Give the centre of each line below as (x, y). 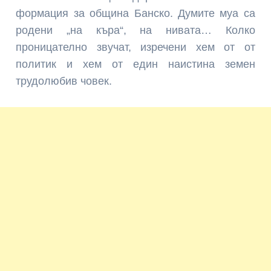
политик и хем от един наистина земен (135, 64)
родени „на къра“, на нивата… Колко (135, 31)
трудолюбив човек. (64, 81)
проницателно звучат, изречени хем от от (135, 47)
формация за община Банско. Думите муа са (135, 14)
